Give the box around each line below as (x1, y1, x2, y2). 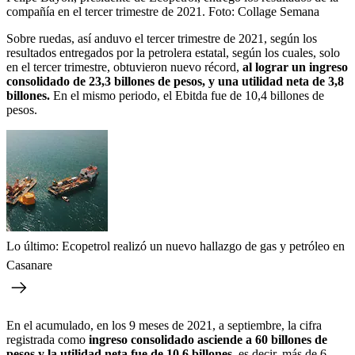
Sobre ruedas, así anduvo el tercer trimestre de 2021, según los (6, 31, 317, 45)
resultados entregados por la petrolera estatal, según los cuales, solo (6, 45, 340, 59)
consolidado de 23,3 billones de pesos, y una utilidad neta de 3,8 (6, 74, 344, 88)
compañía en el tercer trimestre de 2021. (6, 4, 205, 18)
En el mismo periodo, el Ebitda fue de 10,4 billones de (50, 88, 324, 102)
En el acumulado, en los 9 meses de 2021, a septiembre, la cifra (6, 318, 322, 332)
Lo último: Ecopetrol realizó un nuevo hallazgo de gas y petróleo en (6, 239, 345, 253)
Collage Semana (238, 4, 319, 18)
